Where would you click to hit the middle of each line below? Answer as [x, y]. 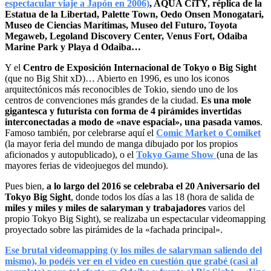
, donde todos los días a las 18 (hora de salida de [162, 197]
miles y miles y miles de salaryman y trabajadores [105, 207]
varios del [225, 207]
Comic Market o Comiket [208, 132]
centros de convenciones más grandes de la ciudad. [103, 100]
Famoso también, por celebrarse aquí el [80, 132]
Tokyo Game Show [176, 154]
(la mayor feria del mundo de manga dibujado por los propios [121, 143]
